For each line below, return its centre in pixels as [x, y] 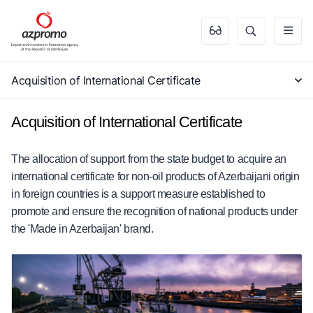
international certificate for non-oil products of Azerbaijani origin [155, 176]
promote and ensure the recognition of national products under [154, 211]
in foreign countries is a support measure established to [138, 194]
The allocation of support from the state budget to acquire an [149, 159]
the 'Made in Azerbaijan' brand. [82, 229]
